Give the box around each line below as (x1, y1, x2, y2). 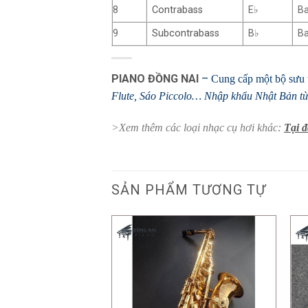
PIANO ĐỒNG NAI (111, 71, 199, 85)
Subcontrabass (152, 27, 220, 39)
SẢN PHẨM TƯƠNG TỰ (111, 181, 266, 199)
